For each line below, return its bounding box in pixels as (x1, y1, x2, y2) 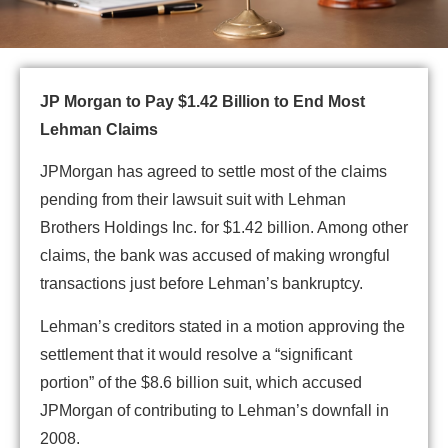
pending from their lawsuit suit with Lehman (40, 191, 346, 209)
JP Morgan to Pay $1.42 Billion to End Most (40, 92, 365, 110)
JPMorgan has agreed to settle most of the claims (40, 163, 387, 181)
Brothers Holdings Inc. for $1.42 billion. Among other (40, 219, 408, 237)
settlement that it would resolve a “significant (40, 345, 352, 363)
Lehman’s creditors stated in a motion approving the (40, 317, 405, 335)
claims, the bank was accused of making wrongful (40, 247, 390, 265)
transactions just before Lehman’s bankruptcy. (40, 275, 363, 293)
